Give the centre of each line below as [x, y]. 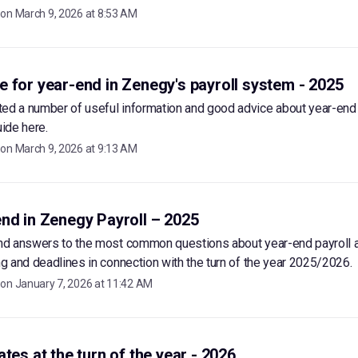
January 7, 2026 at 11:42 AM [84, 284]
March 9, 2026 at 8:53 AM [76, 14]
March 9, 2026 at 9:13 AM [76, 149]
